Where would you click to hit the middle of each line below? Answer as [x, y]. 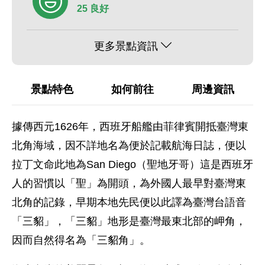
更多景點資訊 [126, 46]
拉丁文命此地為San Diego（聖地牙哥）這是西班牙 [132, 164]
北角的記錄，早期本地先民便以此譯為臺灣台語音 [129, 202]
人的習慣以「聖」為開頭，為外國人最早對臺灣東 [129, 183]
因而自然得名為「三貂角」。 [81, 240]
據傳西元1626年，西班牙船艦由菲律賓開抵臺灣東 [130, 127]
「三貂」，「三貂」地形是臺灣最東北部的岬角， [129, 221]
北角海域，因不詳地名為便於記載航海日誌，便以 [129, 146]
